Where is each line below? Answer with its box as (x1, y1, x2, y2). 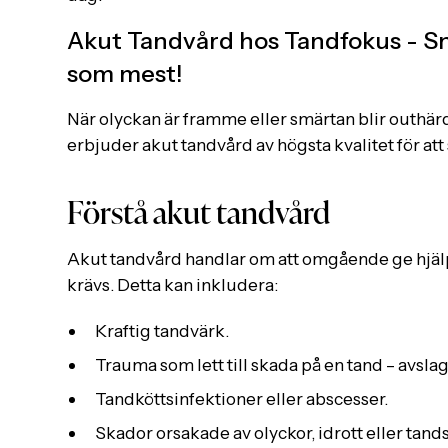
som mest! (67, 59, 183, 89)
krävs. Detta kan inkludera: (67, 274, 279, 296)
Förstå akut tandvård (67, 186, 331, 233)
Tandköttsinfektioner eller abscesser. (94, 387, 388, 409)
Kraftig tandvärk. (94, 320, 229, 342)
